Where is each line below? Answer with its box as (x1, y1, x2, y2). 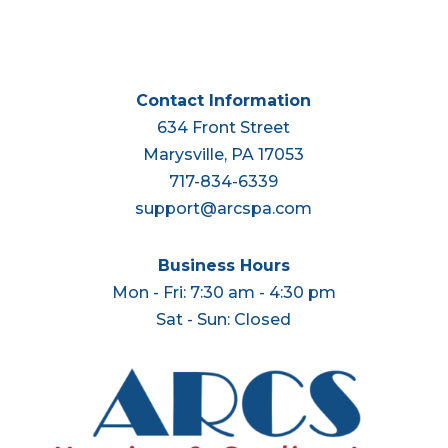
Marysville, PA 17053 (143, 145, 305, 164)
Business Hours (157, 256, 290, 275)
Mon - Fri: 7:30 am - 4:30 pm (111, 283, 336, 302)
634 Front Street (157, 118, 291, 137)
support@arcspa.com (135, 199, 313, 218)
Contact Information (136, 91, 312, 110)
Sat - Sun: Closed (156, 310, 292, 329)
